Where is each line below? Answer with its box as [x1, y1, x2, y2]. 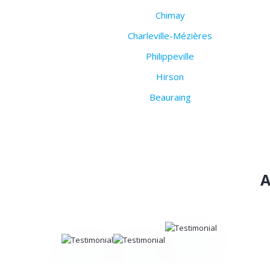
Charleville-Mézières [128, 30, 212, 42]
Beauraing [149, 91, 191, 104]
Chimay [155, 9, 185, 22]
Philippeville [146, 50, 194, 63]
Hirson [156, 71, 184, 83]
